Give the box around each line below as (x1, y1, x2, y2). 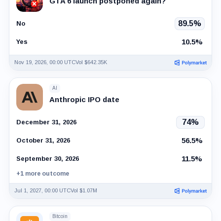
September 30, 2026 (16, 155, 79, 163)
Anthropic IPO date (49, 95, 119, 104)
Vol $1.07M (70, 187, 97, 194)
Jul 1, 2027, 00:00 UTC (14, 187, 71, 194)
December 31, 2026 (16, 118, 76, 126)
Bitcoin (52, 214, 68, 220)
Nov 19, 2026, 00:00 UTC (14, 59, 75, 66)
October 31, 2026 (16, 137, 70, 145)
